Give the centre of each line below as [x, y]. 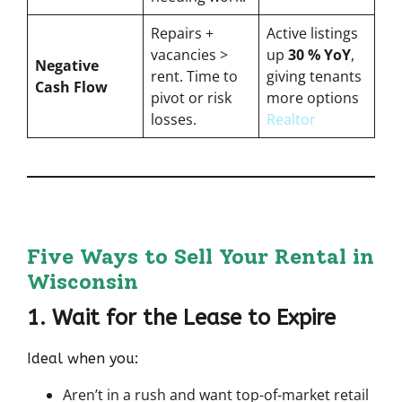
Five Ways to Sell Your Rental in [201, 256]
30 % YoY [319, 54]
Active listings [312, 33]
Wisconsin [83, 281]
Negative [67, 65]
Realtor [291, 119]
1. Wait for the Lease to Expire [181, 317]
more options [313, 97]
